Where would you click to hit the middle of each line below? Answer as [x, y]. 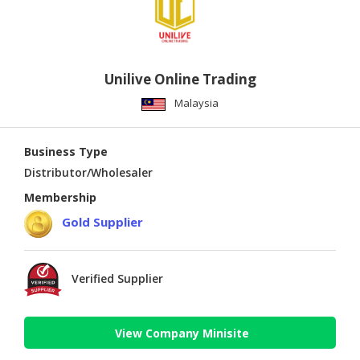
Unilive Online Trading [180, 80]
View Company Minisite [182, 333]
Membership [60, 198]
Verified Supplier [117, 279]
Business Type [66, 152]
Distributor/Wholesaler [88, 173]
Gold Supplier [102, 222]
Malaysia [196, 103]
